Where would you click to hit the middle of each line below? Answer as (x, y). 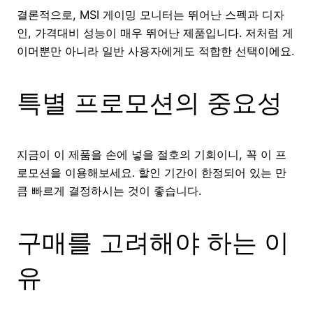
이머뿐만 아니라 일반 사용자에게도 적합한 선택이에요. (155, 51)
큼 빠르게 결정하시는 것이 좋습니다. (109, 191)
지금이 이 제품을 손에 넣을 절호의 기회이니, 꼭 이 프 (152, 155)
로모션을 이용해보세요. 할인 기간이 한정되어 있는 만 (152, 173)
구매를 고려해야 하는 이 (153, 243)
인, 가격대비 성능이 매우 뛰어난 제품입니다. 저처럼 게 (155, 33)
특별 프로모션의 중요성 (150, 103)
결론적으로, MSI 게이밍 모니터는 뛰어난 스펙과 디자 (151, 15)
